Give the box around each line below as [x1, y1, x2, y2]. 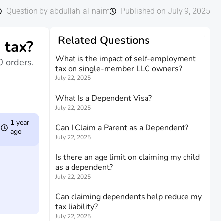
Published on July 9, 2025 [120, 6, 210, 16]
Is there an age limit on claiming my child [55, 152, 200, 163]
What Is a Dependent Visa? [55, 93, 152, 104]
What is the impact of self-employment [55, 53, 196, 64]
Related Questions [58, 33, 150, 48]
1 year [10, 118, 30, 127]
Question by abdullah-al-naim [6, 6, 110, 16]
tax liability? [55, 201, 98, 212]
